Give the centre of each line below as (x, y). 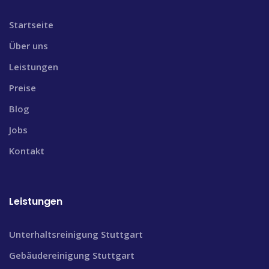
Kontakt (27, 151)
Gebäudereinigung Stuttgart (72, 255)
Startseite (31, 25)
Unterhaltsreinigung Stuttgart (76, 234)
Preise (23, 88)
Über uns (29, 46)
